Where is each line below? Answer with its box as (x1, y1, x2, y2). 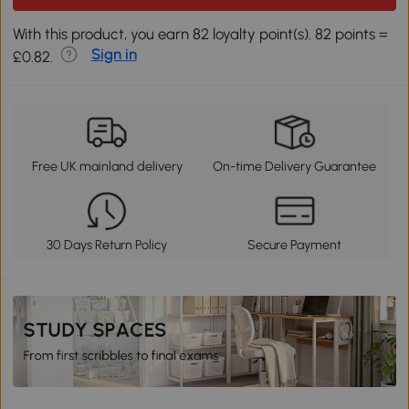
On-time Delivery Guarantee (213, 158, 377, 175)
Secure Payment (247, 236, 342, 253)
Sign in (90, 45, 137, 64)
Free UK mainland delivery (31, 158, 183, 175)
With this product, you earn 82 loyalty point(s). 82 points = (13, 25, 389, 44)
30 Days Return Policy (47, 236, 168, 253)
